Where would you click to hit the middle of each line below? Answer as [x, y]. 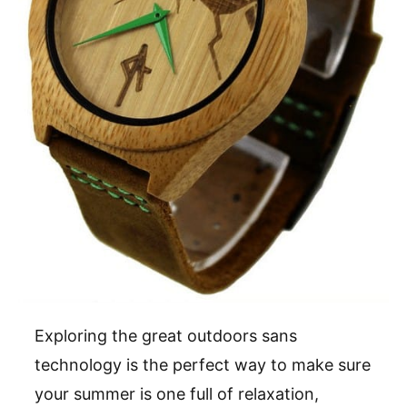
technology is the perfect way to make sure [203, 365]
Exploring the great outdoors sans [166, 336]
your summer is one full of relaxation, [177, 394]
